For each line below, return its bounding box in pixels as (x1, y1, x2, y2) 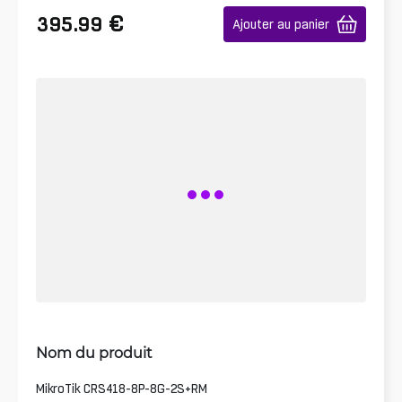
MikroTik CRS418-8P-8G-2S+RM (36, 380, 207, 396)
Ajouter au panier (232, 17, 329, 31)
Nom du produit (36, 342, 153, 362)
